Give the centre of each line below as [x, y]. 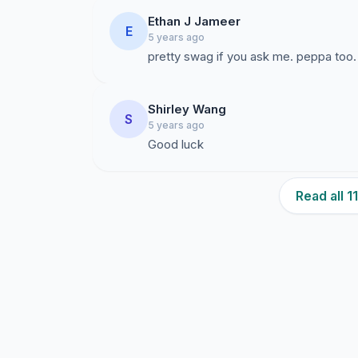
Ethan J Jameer [194, 21]
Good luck [176, 144]
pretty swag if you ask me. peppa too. [252, 56]
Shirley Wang [187, 109]
